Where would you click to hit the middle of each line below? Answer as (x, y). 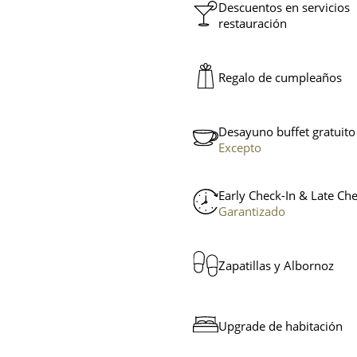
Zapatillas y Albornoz (276, 266)
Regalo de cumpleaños (280, 78)
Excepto (240, 148)
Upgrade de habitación (280, 326)
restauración (253, 24)
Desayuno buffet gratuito (287, 132)
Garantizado (252, 212)
